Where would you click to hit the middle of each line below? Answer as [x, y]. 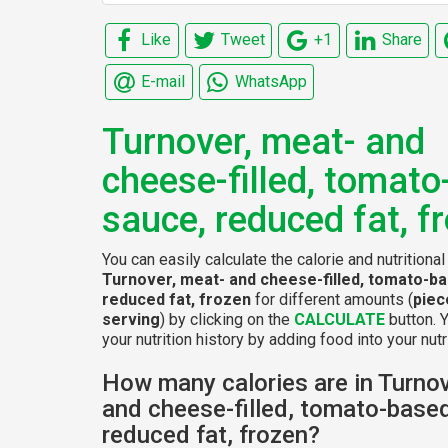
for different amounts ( [332, 299]
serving [131, 319]
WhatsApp [270, 81]
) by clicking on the [227, 319]
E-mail [163, 81]
